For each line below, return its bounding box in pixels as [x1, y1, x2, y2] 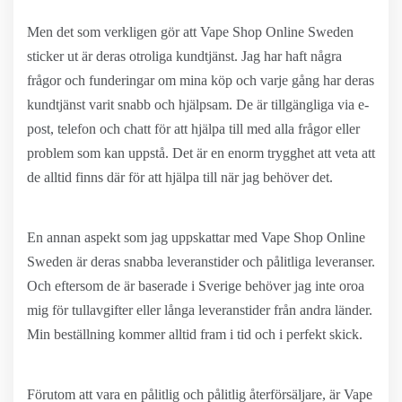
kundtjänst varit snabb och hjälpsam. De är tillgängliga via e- [27, 97, 369, 112]
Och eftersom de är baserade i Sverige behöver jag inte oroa [27, 278, 364, 293]
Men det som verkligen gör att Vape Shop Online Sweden [27, 24, 354, 39]
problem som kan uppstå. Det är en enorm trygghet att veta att [27, 145, 375, 161]
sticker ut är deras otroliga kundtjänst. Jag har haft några [27, 48, 342, 64]
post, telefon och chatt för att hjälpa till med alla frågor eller [27, 121, 360, 136]
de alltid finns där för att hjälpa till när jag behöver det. [27, 170, 333, 185]
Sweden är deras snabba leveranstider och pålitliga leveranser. [27, 254, 375, 269]
